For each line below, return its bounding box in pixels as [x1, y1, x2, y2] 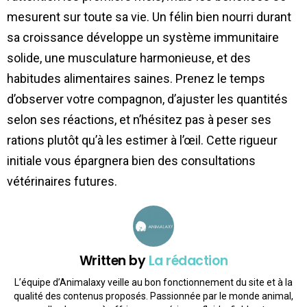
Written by [79, 251, 149, 271]
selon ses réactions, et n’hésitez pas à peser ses [7, 112, 271, 127]
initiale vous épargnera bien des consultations [7, 153, 256, 169]
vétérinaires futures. [7, 174, 117, 189]
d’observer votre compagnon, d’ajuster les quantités [7, 92, 288, 107]
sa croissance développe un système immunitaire [7, 30, 279, 45]
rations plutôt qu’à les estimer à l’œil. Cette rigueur [7, 133, 278, 148]
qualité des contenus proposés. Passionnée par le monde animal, [14, 290, 293, 302]
